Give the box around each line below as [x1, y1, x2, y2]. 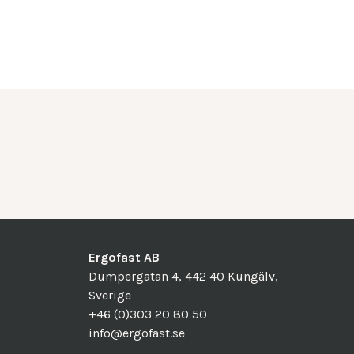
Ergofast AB [88, 249, 160, 265]
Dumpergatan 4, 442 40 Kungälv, [88, 268, 278, 284]
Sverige [88, 287, 131, 303]
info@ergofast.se [88, 325, 185, 341]
